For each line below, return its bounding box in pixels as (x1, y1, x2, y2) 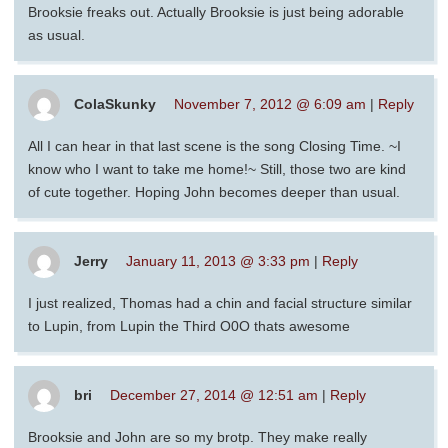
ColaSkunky (74, 95, 156, 112)
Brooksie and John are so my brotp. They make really (28, 429, 367, 446)
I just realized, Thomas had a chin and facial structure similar (28, 295, 412, 312)
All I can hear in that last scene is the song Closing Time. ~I (28, 138, 401, 155)
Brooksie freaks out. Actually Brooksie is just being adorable (28, 4, 404, 21)
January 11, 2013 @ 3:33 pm (126, 252, 310, 269)
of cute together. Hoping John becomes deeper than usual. (28, 184, 400, 201)
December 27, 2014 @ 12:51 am (110, 386, 318, 403)
